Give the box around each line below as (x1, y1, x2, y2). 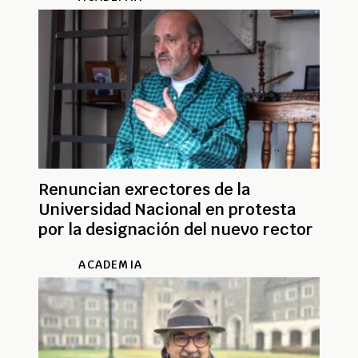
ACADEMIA (78, 257, 142, 272)
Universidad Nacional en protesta (38, 199, 296, 221)
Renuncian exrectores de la (38, 179, 250, 201)
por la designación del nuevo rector (38, 219, 313, 241)
